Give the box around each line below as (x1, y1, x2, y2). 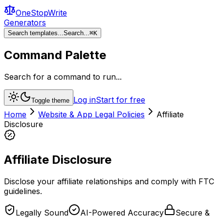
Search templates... (8, 29, 64, 37)
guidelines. (4, 186, 42, 196)
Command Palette (4, 47, 106, 62)
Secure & (175, 207, 210, 218)
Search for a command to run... (4, 71, 122, 82)
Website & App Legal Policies (38, 109, 145, 119)
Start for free (96, 94, 145, 105)
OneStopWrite (16, 8, 67, 18)
